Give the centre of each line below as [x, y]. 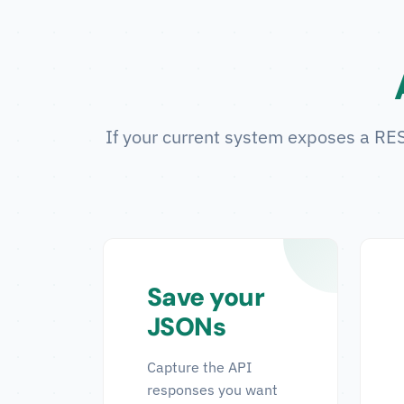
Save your [206, 297]
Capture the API [199, 367]
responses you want [212, 390]
